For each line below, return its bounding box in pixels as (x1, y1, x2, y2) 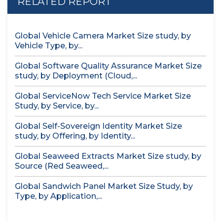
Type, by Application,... (15, 191, 102, 201)
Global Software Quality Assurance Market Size (15, 61, 202, 71)
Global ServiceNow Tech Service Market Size (15, 91, 191, 101)
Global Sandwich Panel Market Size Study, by (15, 182, 193, 191)
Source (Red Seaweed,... (15, 161, 109, 171)
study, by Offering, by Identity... (15, 131, 135, 141)
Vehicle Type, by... (15, 41, 82, 50)
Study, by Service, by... (15, 101, 99, 110)
